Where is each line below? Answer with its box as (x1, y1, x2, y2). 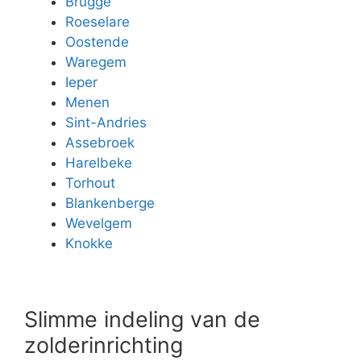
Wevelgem (65, 215, 132, 231)
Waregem (65, 54, 127, 70)
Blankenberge (65, 195, 155, 211)
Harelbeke (65, 155, 132, 171)
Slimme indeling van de (24, 305, 260, 333)
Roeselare (65, 14, 130, 30)
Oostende (65, 34, 129, 50)
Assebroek (65, 135, 135, 151)
